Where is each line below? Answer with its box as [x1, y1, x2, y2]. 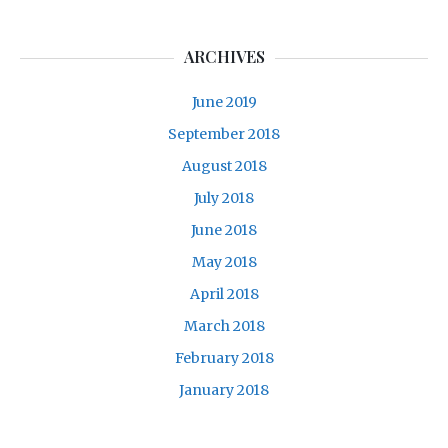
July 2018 [194, 188, 254, 207]
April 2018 [189, 284, 259, 303]
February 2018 [174, 348, 274, 367]
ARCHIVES [183, 45, 265, 67]
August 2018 [181, 156, 267, 175]
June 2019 [191, 92, 257, 111]
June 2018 [191, 220, 257, 239]
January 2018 [179, 380, 269, 399]
